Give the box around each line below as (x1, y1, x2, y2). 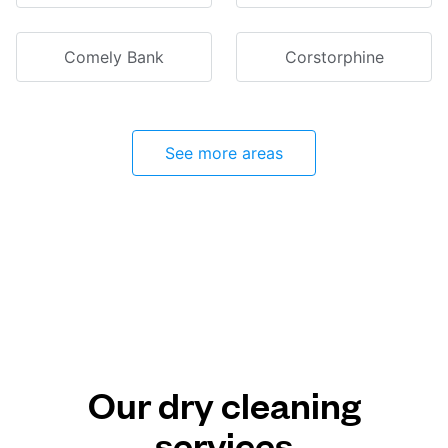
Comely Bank (64, 47, 164, 67)
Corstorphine (284, 47, 384, 67)
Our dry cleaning (87, 380, 361, 427)
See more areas (165, 143, 283, 163)
